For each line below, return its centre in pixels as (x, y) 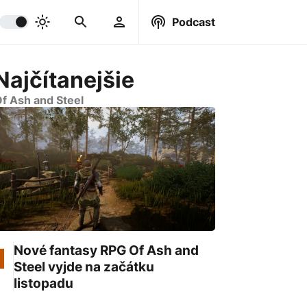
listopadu (43, 283)
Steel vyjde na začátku (84, 267)
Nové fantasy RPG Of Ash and (106, 250)
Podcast (193, 22)
